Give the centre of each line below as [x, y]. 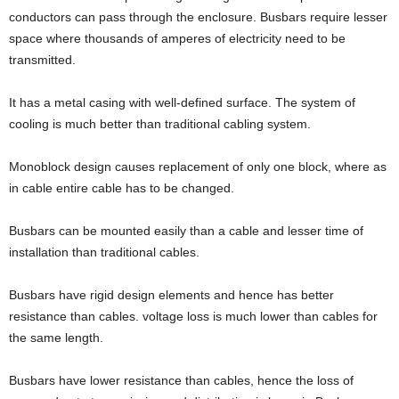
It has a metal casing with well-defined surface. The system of [182, 103]
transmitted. [42, 60]
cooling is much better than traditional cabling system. [160, 124]
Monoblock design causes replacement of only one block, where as [198, 167]
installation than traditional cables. [104, 252]
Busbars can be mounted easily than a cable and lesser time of [186, 231]
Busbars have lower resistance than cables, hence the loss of [181, 381]
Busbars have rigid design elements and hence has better [171, 295]
